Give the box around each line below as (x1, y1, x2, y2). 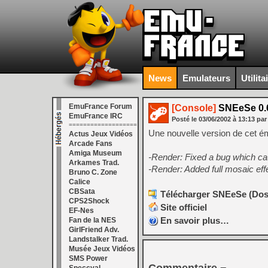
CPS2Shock (69, 197, 109, 205)
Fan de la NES (69, 216, 116, 224)
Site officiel (160, 202, 207, 212)
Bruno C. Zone (69, 168, 117, 176)
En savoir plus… (160, 215, 229, 226)
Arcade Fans (69, 139, 112, 148)
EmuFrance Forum (69, 102, 132, 111)
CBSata (69, 187, 95, 196)
